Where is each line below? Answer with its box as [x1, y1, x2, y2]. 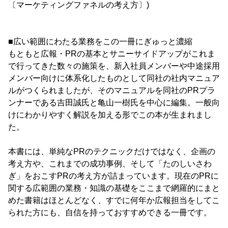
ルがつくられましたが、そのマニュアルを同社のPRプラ [8, 85, 215, 95]
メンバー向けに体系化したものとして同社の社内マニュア [8, 73, 220, 82]
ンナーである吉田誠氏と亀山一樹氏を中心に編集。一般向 [8, 98, 220, 107]
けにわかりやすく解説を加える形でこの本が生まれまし [8, 110, 212, 119]
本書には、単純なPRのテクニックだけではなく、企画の [8, 147, 215, 156]
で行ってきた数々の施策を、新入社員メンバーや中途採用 [8, 61, 220, 70]
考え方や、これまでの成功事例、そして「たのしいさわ [8, 159, 212, 168]
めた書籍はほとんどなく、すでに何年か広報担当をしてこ [8, 195, 220, 205]
